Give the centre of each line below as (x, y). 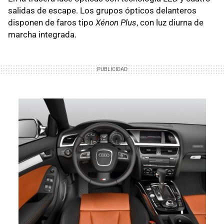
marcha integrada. (42, 34)
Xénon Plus (116, 22)
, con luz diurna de (170, 22)
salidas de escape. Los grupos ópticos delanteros (102, 10)
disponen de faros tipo (52, 22)
